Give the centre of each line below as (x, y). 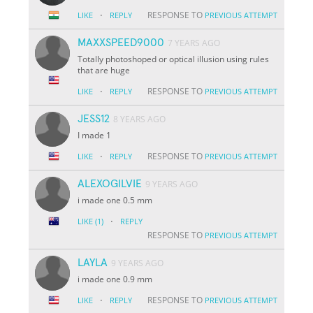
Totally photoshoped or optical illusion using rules (174, 59)
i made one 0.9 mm (115, 279)
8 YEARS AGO (140, 119)
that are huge (104, 70)
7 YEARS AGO (194, 43)
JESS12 (94, 118)
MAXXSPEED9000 (121, 42)
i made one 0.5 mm (115, 200)
